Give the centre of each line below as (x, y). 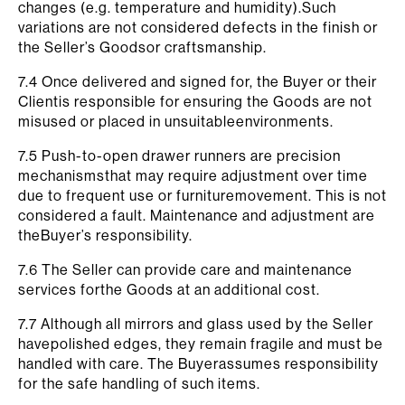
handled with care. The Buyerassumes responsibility (198, 363)
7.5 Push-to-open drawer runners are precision (179, 155)
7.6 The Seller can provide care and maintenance (185, 269)
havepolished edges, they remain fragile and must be (201, 344)
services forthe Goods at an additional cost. (169, 289)
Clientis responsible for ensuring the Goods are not (195, 101)
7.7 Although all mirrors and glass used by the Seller (196, 324)
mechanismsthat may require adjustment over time (193, 175)
